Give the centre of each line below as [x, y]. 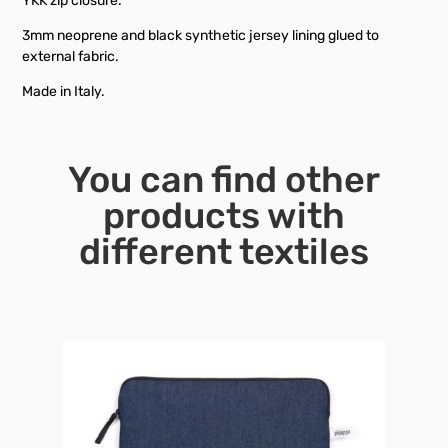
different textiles [223, 252]
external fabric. [71, 57]
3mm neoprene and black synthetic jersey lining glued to [201, 36]
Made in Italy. [64, 92]
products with [223, 216]
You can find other [223, 180]
